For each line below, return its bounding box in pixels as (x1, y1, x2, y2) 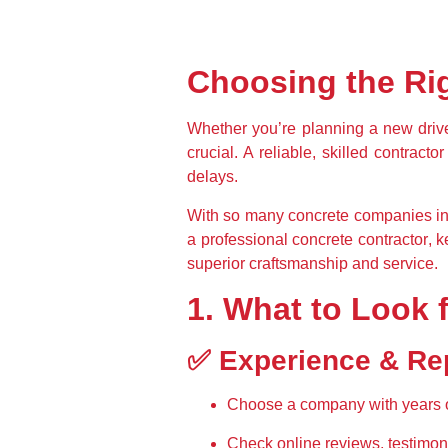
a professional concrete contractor (187, 230, 428, 248)
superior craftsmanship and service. (187, 254, 438, 272)
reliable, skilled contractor (259, 144, 444, 162)
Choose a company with (227, 396, 402, 414)
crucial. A (187, 144, 259, 162)
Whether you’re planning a (187, 120, 384, 138)
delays (187, 168, 234, 186)
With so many (187, 206, 289, 224)
